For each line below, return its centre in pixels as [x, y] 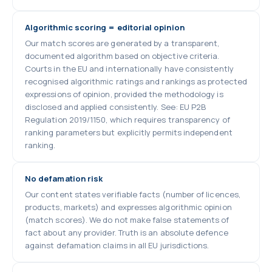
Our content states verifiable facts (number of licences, [133, 194]
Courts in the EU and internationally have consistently [129, 69]
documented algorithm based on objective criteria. [122, 56]
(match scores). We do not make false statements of [127, 220]
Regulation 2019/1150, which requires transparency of [127, 120]
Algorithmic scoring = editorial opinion [105, 27]
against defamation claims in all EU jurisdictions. [117, 245]
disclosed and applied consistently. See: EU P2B [116, 107]
